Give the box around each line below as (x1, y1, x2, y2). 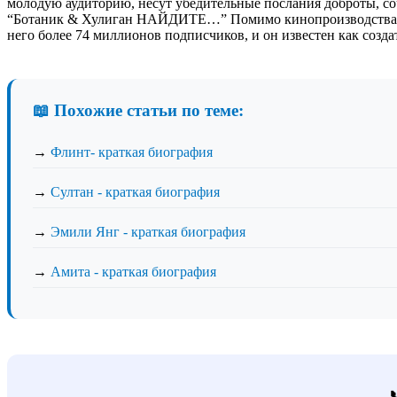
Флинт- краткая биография (51, 144, 213, 160)
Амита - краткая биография (51, 263, 216, 279)
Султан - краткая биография (51, 183, 220, 199)
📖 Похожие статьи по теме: (33, 100, 244, 120)
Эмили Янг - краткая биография (51, 223, 245, 239)
